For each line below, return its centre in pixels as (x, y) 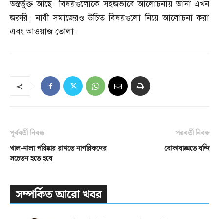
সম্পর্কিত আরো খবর (58, 195)
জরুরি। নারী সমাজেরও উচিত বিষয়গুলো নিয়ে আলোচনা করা (109, 18)
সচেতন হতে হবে (31, 159)
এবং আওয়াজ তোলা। (44, 32)
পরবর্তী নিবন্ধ (192, 133)
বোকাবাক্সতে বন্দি (187, 149)
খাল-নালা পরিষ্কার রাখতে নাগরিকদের (58, 149)
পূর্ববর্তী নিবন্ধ (27, 133)
